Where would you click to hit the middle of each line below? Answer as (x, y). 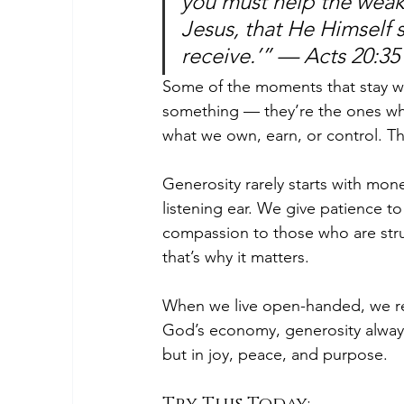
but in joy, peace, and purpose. (275, 354)
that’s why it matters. (236, 257)
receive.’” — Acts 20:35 (290, 55)
